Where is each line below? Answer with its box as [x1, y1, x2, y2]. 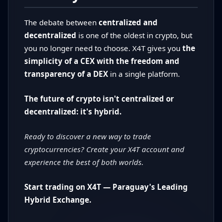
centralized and [99, 17, 158, 28]
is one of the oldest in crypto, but [76, 30, 192, 41]
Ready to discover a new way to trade [24, 131, 151, 142]
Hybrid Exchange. [24, 195, 91, 205]
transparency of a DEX [24, 69, 108, 79]
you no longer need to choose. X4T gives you [24, 43, 182, 54]
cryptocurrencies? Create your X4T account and [24, 144, 184, 155]
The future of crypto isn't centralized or [24, 94, 174, 104]
